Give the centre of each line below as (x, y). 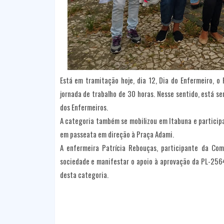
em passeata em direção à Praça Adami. (117, 134)
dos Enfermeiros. (84, 107)
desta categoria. (84, 175)
